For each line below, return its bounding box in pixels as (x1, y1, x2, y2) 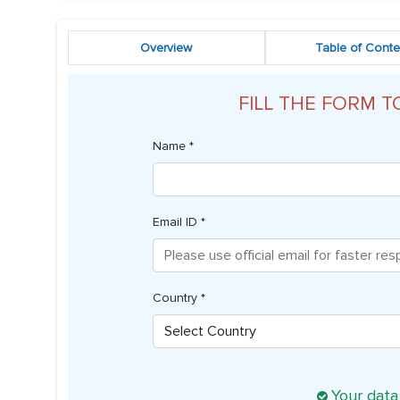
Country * (152, 290, 205, 306)
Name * (152, 138, 194, 154)
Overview (140, 40, 193, 56)
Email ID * (152, 214, 205, 230)
